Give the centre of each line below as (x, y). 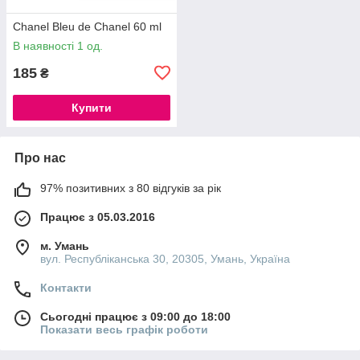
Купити (92, 107)
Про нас (40, 157)
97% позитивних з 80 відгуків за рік (131, 188)
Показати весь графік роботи (124, 329)
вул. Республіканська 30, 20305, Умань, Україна (165, 258)
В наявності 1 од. (58, 45)
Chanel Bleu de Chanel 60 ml (87, 26)
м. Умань (65, 245)
